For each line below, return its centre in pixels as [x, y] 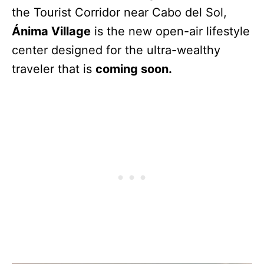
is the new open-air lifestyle [170, 32]
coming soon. [134, 69]
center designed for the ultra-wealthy [116, 50]
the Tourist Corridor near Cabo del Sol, [119, 13]
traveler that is [54, 69]
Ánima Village [51, 32]
